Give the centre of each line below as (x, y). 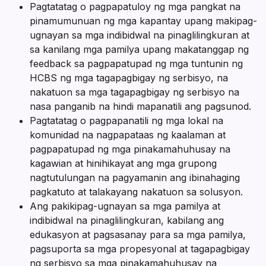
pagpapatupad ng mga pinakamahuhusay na (130, 149)
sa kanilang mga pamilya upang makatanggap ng (139, 50)
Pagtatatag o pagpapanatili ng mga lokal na (126, 121)
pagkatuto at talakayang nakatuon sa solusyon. (136, 192)
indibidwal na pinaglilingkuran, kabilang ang (127, 221)
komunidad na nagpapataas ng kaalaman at (128, 135)
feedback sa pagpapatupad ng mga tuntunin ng (136, 64)
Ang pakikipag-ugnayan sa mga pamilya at (125, 206)
